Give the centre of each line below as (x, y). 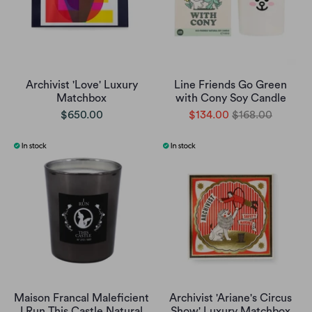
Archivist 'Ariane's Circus (231, 298)
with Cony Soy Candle (231, 99)
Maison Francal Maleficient (81, 298)
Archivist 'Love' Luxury (81, 85)
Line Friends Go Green (231, 85)
